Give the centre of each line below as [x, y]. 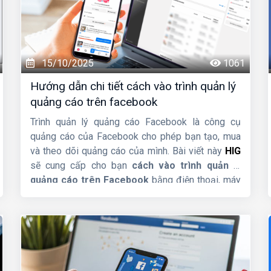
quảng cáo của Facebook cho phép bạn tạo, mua [135, 137]
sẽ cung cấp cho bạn [81, 166]
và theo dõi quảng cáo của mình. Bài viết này [127, 151]
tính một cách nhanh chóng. [86, 195]
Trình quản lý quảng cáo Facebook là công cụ [135, 122]
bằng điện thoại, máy [194, 180]
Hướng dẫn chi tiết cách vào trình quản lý [133, 87]
